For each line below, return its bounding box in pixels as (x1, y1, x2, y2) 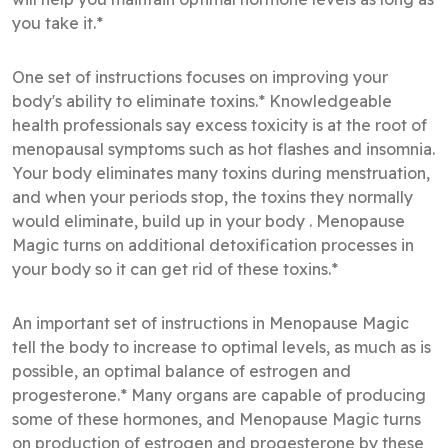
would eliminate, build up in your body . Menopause (12, 210, 405, 231)
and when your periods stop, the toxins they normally (12, 186, 413, 207)
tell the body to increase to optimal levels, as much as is (12, 336, 431, 357)
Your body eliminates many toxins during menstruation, (12, 162, 430, 183)
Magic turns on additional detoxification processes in (12, 234, 414, 255)
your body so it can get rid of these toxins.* (12, 258, 342, 279)
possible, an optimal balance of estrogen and (12, 360, 351, 381)
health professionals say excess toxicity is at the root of (12, 114, 427, 135)
